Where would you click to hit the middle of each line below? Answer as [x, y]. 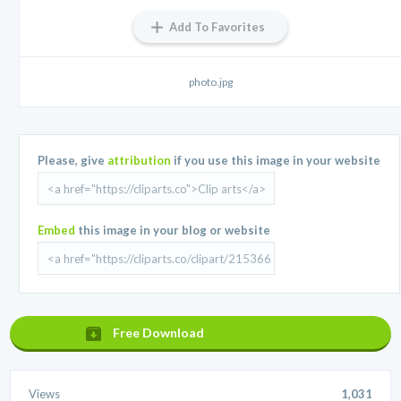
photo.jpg [210, 82]
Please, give [73, 161]
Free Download [159, 333]
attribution [140, 161]
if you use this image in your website [276, 161]
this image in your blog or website [173, 230]
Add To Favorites [217, 27]
